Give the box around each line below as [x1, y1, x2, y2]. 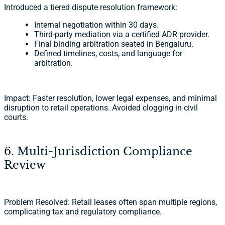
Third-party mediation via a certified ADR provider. [34, 30, 209, 39]
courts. [4, 113, 28, 122]
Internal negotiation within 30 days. [34, 20, 159, 30]
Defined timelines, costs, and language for [34, 49, 182, 58]
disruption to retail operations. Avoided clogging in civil [4, 103, 198, 113]
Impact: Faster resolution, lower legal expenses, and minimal [4, 93, 217, 103]
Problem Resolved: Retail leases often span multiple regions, [4, 197, 217, 207]
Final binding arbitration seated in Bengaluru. [34, 39, 193, 49]
